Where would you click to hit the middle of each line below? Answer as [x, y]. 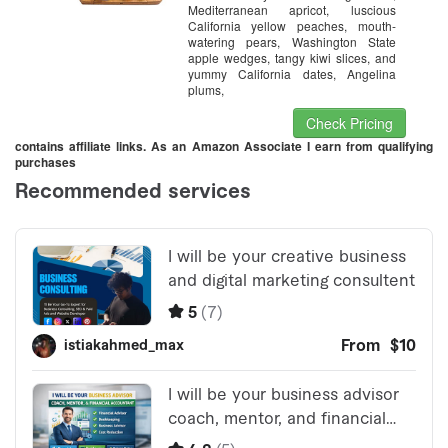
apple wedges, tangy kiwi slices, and [292, 58]
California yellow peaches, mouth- [292, 26]
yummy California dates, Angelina [292, 74]
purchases [45, 162]
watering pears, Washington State [292, 42]
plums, [205, 90]
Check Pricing [350, 123]
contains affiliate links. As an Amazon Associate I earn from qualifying [224, 146]
